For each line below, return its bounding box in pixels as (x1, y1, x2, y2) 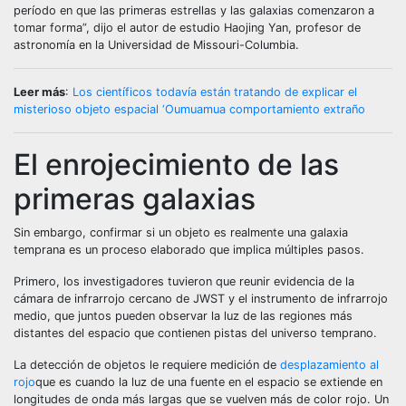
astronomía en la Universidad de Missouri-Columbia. (14, 38, 299, 52)
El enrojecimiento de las (14, 147, 339, 182)
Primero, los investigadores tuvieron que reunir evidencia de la (14, 275, 354, 288)
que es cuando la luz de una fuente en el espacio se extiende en (35, 375, 382, 389)
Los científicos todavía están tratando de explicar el (72, 85, 357, 99)
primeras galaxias (14, 181, 256, 217)
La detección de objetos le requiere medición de (14, 358, 280, 372)
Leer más (14, 85, 65, 99)
